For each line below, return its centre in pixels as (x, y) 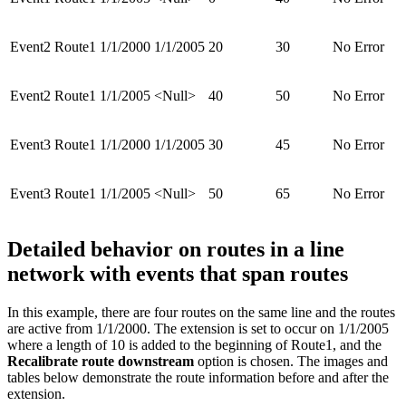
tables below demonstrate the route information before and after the (198, 377)
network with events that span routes (178, 273)
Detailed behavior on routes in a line (176, 249)
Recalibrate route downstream (101, 361)
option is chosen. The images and (291, 361)
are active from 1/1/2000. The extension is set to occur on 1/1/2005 (198, 328)
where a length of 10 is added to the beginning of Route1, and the (194, 344)
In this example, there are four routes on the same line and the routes (201, 312)
